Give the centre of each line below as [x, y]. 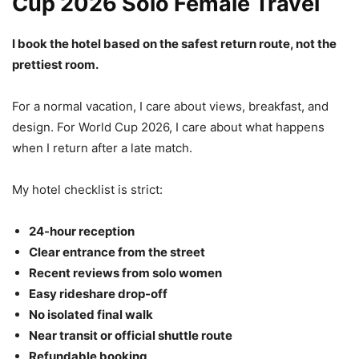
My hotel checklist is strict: [87, 189]
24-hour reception [82, 231]
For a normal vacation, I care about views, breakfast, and [170, 106]
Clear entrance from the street [117, 252]
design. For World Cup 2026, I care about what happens [168, 127]
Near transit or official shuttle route [131, 335]
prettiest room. [55, 64]
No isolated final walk [91, 314]
